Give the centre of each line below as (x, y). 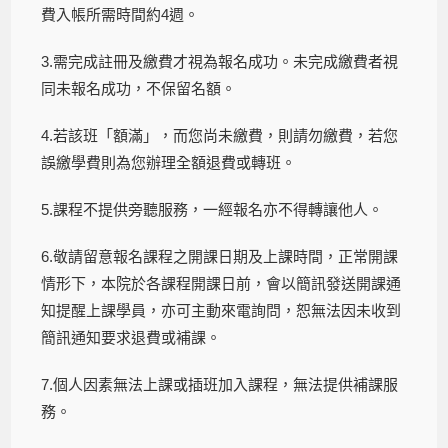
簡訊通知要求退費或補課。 (131, 337)
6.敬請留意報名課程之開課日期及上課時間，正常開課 (220, 256)
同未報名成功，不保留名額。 (139, 88)
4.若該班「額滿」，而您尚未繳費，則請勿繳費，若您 (220, 135)
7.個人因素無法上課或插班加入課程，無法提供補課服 (220, 384)
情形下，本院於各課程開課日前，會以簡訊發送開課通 (221, 283)
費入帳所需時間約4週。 (120, 14)
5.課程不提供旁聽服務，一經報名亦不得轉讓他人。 (212, 209)
